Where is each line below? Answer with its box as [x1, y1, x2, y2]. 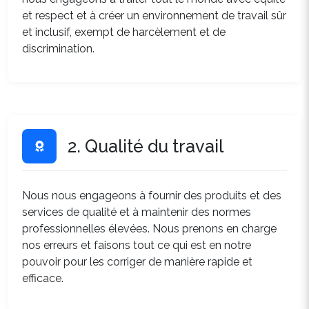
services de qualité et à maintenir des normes [22, 206, 251, 219]
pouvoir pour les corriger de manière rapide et [22, 255, 252, 268]
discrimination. [22, 42, 94, 55]
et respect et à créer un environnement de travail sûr [22, 9, 286, 22]
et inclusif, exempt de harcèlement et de [22, 26, 226, 39]
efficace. [22, 272, 63, 285]
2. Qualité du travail [68, 136, 223, 157]
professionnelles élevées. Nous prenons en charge [22, 222, 277, 235]
